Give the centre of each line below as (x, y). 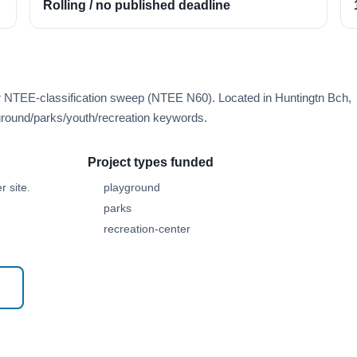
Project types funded (151, 162)
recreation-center (147, 229)
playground (132, 187)
